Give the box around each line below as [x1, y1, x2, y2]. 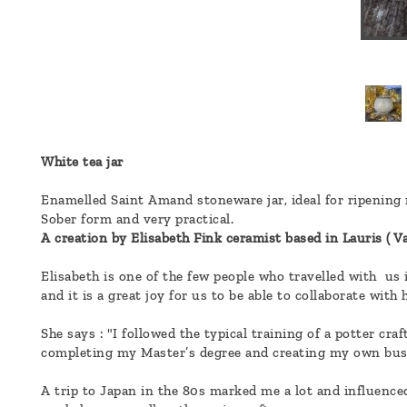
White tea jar [41, 154, 124, 171]
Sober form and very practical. [41, 211, 233, 228]
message [24, 41, 98, 65]
